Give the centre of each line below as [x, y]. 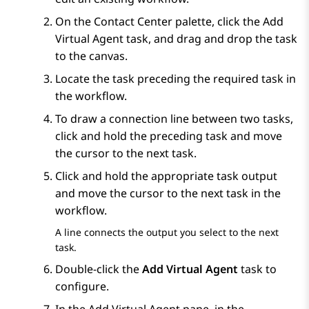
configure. [82, 287]
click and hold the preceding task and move [169, 136]
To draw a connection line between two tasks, [174, 119]
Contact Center [133, 22]
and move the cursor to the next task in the [168, 193]
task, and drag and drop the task [210, 39]
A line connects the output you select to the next [167, 232]
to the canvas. [91, 56]
